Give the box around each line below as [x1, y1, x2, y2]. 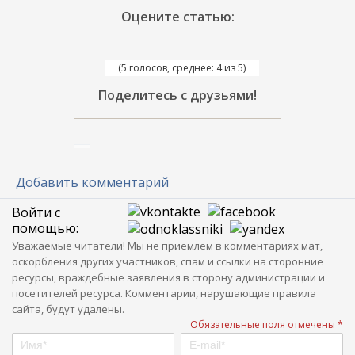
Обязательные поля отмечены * [190, 317, 343, 331]
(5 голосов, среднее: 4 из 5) [117, 60, 246, 74]
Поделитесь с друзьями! [98, 86, 257, 104]
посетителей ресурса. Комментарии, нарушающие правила [12, 285, 316, 300]
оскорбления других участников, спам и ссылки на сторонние [12, 254, 323, 269]
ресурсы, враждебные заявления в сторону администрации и [12, 269, 325, 284]
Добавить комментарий [16, 173, 169, 191]
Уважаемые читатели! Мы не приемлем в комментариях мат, [12, 238, 323, 253]
